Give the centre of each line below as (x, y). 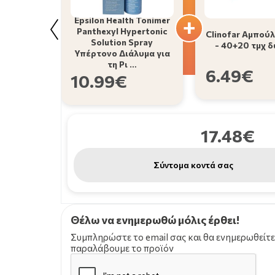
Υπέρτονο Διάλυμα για (122, 53)
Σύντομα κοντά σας (194, 165)
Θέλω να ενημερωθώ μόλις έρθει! (155, 219)
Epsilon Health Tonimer (122, 20)
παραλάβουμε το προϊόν (122, 248)
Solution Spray (122, 42)
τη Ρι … (122, 64)
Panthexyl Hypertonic (122, 31)
